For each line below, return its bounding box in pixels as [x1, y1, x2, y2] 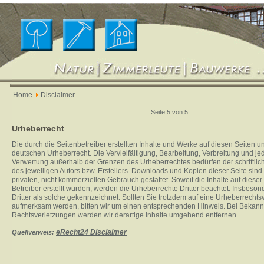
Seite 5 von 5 [151, 108, 188, 115]
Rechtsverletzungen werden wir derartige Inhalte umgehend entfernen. [12, 211, 238, 219]
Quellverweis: [12, 229, 56, 236]
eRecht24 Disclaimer [56, 228, 127, 236]
